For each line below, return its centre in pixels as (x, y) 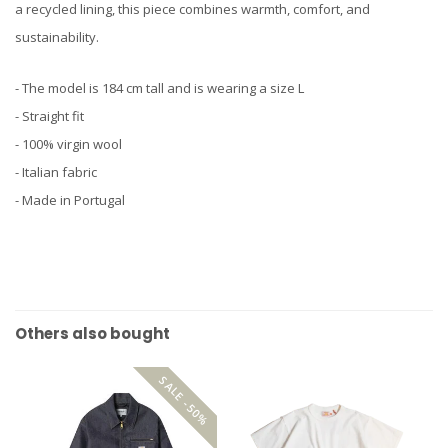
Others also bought (92, 334)
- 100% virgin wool (68, 144)
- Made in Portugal (70, 200)
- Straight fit (49, 116)
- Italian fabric (56, 172)
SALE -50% (183, 400)
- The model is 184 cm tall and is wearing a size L (159, 88)
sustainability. (57, 37)
